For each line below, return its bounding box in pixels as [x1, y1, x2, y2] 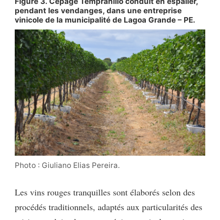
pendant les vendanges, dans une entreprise [15, 5, 182, 15]
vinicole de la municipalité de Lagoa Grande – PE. [15, 15, 195, 25]
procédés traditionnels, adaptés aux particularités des [15, 201, 202, 213]
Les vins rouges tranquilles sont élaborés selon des [15, 186, 195, 198]
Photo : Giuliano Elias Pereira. [15, 161, 120, 170]
